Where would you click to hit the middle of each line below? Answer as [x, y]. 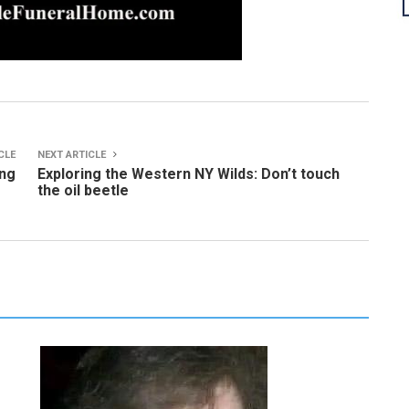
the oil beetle [83, 190]
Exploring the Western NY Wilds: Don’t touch [189, 174]
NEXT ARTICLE [73, 155]
